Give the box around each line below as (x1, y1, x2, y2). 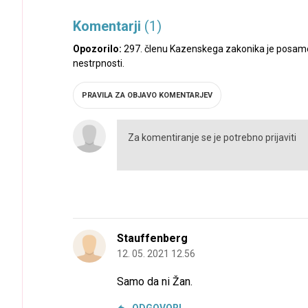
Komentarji (73, 17, 144, 34)
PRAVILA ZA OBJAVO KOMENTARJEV (82, 90, 212, 100)
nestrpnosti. (73, 57, 124, 69)
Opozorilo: (73, 43, 122, 54)
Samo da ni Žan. (117, 274, 192, 288)
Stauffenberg (117, 232, 188, 245)
